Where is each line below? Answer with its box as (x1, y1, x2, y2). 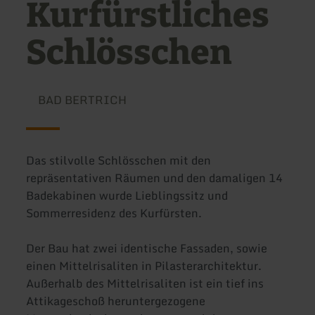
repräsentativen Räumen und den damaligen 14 (26, 169, 283, 188)
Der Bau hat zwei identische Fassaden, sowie (26, 239, 268, 258)
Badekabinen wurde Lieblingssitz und (26, 186, 229, 205)
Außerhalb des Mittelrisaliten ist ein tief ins (26, 274, 264, 293)
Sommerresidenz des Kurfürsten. (26, 204, 202, 223)
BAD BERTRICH (37, 91, 127, 110)
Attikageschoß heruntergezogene (26, 292, 206, 311)
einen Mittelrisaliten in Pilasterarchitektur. (26, 257, 262, 276)
